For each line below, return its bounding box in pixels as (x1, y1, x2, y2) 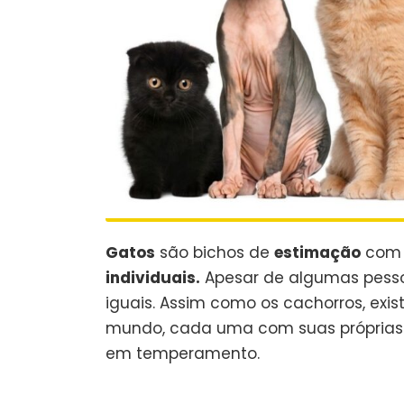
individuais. (106, 266, 200, 289)
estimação (274, 241, 361, 263)
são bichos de (155, 241, 274, 263)
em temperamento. (106, 342, 260, 364)
